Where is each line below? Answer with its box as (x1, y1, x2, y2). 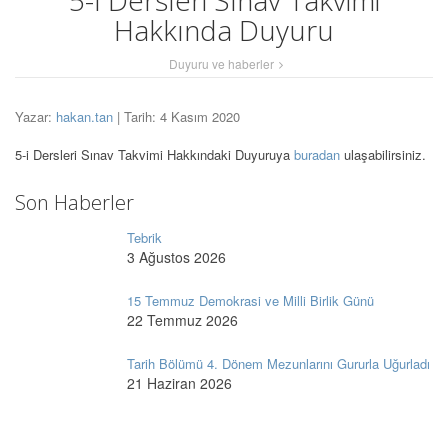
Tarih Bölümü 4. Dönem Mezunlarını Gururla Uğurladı (127, 354, 430, 374)
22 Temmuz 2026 (127, 310, 238, 331)
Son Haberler (15, 189, 134, 217)
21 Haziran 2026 (127, 373, 232, 394)
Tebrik (127, 228, 162, 248)
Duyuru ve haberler (169, 55, 274, 73)
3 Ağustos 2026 (127, 247, 226, 268)
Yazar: (15, 107, 56, 127)
